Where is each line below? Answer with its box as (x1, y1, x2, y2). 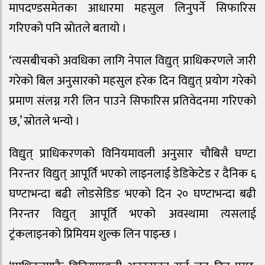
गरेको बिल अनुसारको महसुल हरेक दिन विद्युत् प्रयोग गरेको (9, 71, 256, 92)
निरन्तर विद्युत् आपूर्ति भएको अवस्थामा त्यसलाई (9, 204, 256, 225)
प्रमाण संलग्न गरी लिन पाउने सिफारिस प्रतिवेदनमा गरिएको (9, 91, 256, 112)
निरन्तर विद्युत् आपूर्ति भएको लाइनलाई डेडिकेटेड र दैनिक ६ (9, 164, 256, 185)
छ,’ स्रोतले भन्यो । (9, 111, 80, 132)
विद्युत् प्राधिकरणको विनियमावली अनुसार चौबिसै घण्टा (9, 144, 256, 164)
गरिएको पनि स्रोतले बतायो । (9, 18, 127, 39)
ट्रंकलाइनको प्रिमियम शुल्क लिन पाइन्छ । (9, 224, 177, 245)
